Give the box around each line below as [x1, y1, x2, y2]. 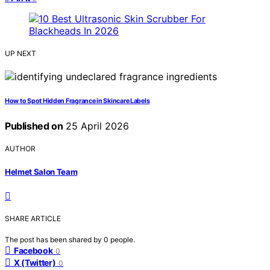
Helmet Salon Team [5, 166, 78, 177]
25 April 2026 [63, 120, 130, 133]
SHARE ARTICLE [5, 213, 61, 223]
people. [110, 234, 135, 244]
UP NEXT [5, 49, 36, 58]
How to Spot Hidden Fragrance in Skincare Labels [5, 97, 150, 105]
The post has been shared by [5, 234, 104, 244]
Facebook [14, 245, 53, 256]
